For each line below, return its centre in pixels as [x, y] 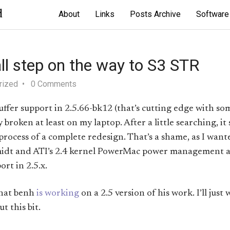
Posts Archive [155, 14]
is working [58, 194]
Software [213, 14]
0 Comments [54, 84]
